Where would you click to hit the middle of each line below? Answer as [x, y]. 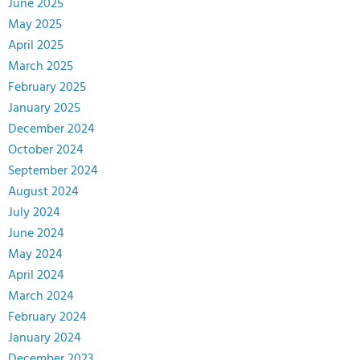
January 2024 [45, 339]
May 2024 [35, 255]
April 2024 [36, 276]
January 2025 [44, 109]
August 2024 [43, 192]
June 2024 [36, 234]
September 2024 [53, 172]
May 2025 [35, 25]
